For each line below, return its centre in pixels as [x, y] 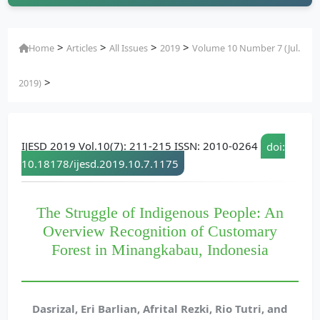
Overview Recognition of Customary [160, 231]
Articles [82, 48]
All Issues [129, 48]
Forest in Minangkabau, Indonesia [160, 250]
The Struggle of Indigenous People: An [160, 212]
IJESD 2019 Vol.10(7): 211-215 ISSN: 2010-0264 [140, 146]
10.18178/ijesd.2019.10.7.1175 [100, 163]
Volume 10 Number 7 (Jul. [246, 48]
